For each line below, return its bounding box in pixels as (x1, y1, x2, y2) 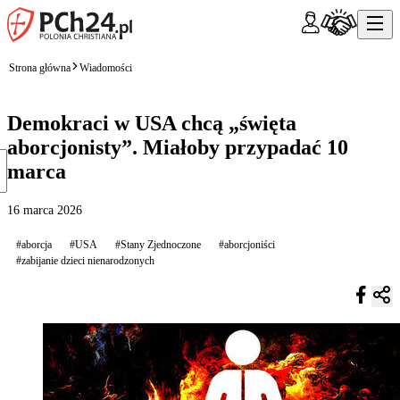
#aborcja (16, 237, 52, 251)
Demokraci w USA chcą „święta (7, 111, 296, 135)
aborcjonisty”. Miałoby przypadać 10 (7, 135, 348, 159)
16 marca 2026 (7, 203, 82, 217)
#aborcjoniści (219, 237, 275, 251)
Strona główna (9, 61, 71, 74)
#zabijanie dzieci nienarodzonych (16, 254, 154, 267)
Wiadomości (79, 61, 132, 74)
